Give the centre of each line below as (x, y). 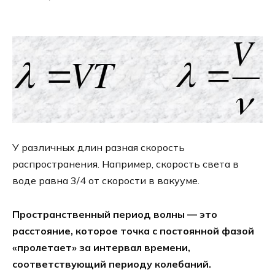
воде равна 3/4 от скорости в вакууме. (106, 181)
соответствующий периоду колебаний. (112, 264)
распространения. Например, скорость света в (126, 164)
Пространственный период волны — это (115, 214)
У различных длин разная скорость (99, 148)
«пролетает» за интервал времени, (101, 247)
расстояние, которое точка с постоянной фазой (133, 230)
